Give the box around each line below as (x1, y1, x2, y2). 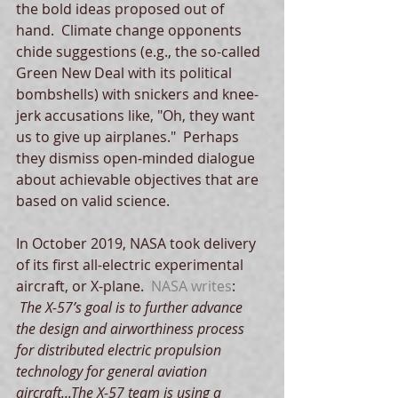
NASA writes (151, 275, 232, 296)
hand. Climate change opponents (16, 20, 245, 40)
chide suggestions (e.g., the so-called (16, 41, 264, 61)
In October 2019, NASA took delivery (16, 233, 259, 253)
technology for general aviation (16, 361, 211, 381)
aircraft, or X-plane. (16, 275, 151, 296)
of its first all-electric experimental (16, 254, 247, 275)
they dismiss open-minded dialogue (16, 147, 259, 168)
